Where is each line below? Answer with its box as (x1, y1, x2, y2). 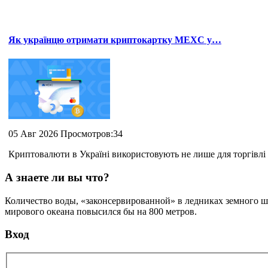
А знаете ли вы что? (5, 170, 109, 184)
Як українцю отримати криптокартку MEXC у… (8, 35, 221, 45)
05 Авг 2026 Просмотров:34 (8, 129, 123, 139)
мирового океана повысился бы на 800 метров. (5, 206, 197, 217)
